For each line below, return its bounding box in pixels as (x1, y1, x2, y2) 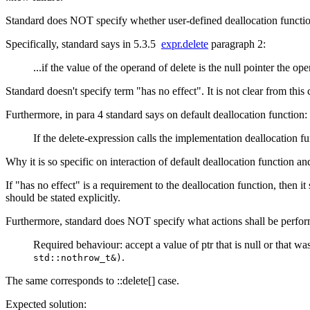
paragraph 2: (208, 38, 266, 51)
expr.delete (161, 38, 208, 51)
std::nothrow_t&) (33, 253, 122, 264)
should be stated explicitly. (6, 192, 120, 204)
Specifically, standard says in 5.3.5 (6, 38, 161, 51)
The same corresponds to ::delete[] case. (6, 275, 179, 287)
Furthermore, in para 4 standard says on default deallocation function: (6, 109, 307, 121)
